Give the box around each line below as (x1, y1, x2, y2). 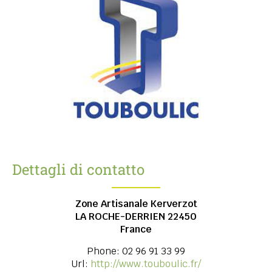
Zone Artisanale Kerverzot (75, 197, 197, 211)
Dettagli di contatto (12, 160, 144, 180)
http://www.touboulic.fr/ (90, 257, 201, 271)
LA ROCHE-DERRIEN (75, 210, 168, 223)
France (120, 223, 152, 236)
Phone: (87, 245, 122, 258)
